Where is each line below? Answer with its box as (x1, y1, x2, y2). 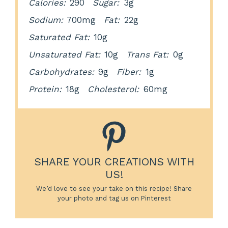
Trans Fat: (126, 49, 169, 60)
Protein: (28, 83, 62, 94)
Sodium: (28, 14, 64, 25)
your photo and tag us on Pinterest (57, 194, 171, 202)
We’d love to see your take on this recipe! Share (36, 184, 192, 192)
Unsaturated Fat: (28, 49, 101, 60)
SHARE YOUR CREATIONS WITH (34, 155, 194, 168)
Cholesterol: (88, 83, 139, 94)
